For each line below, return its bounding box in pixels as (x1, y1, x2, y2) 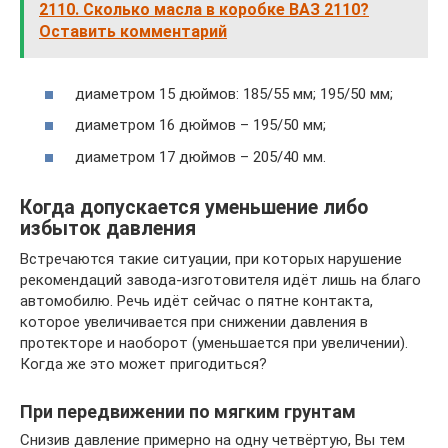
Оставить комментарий (39, 22, 227, 41)
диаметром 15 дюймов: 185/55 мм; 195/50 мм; (75, 84, 393, 103)
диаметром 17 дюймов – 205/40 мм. (75, 147, 326, 166)
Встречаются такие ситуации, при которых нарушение (20, 249, 402, 268)
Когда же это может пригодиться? (20, 354, 267, 373)
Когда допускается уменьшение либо (20, 195, 368, 219)
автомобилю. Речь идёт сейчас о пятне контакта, (20, 291, 373, 310)
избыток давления (20, 216, 196, 240)
